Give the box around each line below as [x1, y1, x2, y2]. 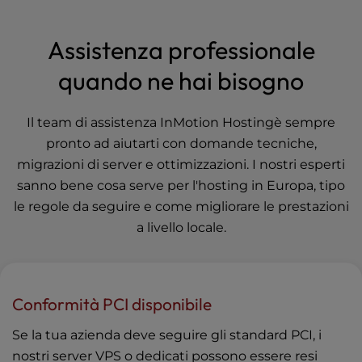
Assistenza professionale [47, 35, 315, 66]
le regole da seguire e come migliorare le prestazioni [13, 199, 349, 215]
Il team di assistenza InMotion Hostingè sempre [27, 115, 335, 131]
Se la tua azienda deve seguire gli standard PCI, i [12, 327, 322, 343]
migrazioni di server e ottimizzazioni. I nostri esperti [17, 157, 345, 173]
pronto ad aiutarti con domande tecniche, [45, 136, 317, 152]
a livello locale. [136, 220, 226, 236]
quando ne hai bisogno [58, 65, 304, 97]
